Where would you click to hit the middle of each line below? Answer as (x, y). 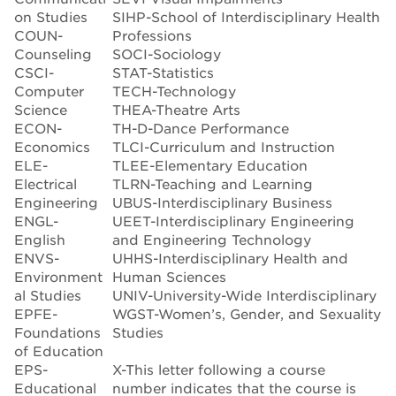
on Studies (51, 17)
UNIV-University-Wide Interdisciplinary (244, 296)
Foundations (57, 333)
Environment (58, 277)
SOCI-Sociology (167, 54)
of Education (59, 351)
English (40, 240)
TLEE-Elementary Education (210, 166)
